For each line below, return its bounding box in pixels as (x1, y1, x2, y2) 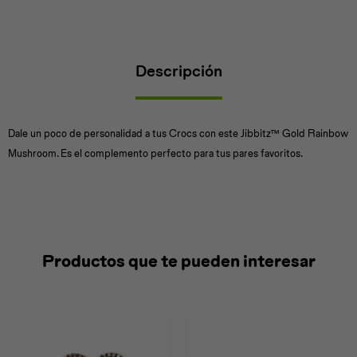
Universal (24, 90, 65, 103)
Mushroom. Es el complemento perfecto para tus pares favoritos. (8, 147, 303, 159)
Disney (108, 90, 139, 103)
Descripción (135, 61, 222, 80)
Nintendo (194, 90, 237, 103)
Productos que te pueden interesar (41, 251, 316, 271)
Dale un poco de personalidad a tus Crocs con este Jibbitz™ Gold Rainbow (8, 127, 348, 139)
